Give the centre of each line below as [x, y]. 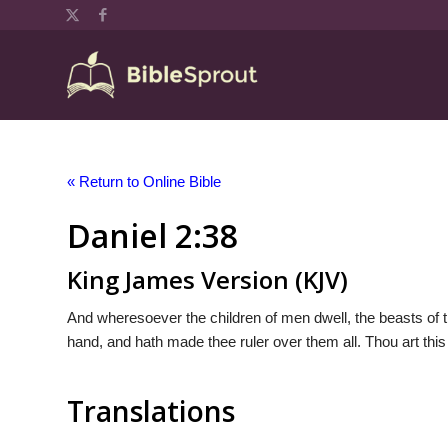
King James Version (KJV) [207, 279]
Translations [151, 410]
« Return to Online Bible [144, 181]
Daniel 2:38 [152, 235]
